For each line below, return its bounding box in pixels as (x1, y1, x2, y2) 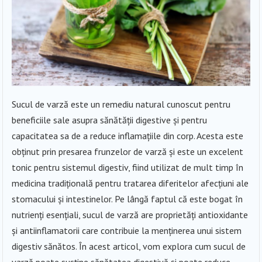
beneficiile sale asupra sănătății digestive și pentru (12, 113, 208, 126)
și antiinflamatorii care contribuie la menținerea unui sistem (12, 224, 242, 236)
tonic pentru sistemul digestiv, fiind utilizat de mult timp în (12, 161, 244, 173)
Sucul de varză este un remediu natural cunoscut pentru (12, 98, 231, 110)
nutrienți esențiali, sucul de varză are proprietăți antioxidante (12, 208, 249, 220)
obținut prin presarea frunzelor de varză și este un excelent (12, 145, 244, 157)
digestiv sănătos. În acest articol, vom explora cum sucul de (12, 240, 246, 252)
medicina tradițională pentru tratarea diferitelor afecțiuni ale (12, 177, 249, 189)
